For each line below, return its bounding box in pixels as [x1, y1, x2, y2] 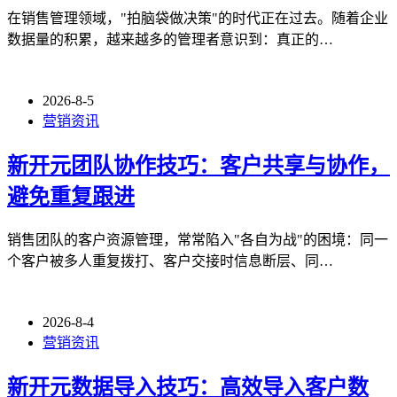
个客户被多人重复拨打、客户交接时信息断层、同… [7, 253, 333, 269]
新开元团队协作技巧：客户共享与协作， [7, 153, 390, 177]
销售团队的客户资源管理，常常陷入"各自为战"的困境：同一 [7, 231, 388, 247]
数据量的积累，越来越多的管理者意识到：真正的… [7, 31, 333, 47]
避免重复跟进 [7, 184, 135, 208]
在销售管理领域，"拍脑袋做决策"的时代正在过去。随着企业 [7, 10, 388, 26]
